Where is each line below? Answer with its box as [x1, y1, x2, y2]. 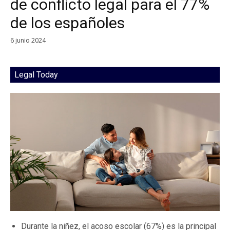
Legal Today [14, 69, 58, 80]
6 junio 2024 [10, 35, 46, 45]
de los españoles [10, 14, 125, 32]
